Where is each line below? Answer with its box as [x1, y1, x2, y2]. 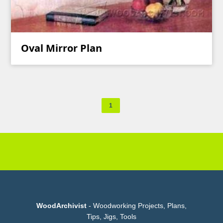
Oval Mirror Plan [21, 41, 103, 55]
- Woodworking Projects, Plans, [87, 201, 187, 210]
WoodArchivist [36, 201, 87, 210]
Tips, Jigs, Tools [87, 212, 136, 221]
